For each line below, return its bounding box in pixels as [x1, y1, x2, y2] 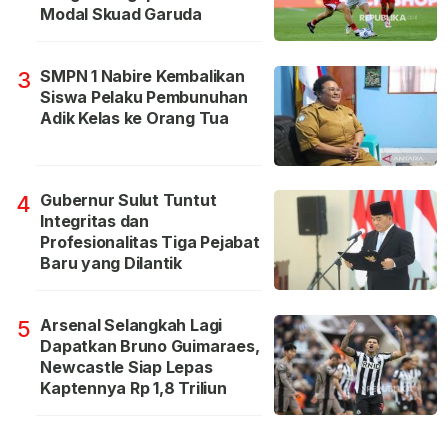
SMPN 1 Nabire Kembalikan [40, 65, 245, 86]
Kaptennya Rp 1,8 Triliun [40, 377, 227, 398]
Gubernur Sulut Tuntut [40, 189, 217, 210]
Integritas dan [40, 210, 149, 231]
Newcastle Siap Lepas [40, 356, 213, 377]
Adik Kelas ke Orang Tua [40, 107, 229, 128]
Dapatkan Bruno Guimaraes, [40, 335, 260, 356]
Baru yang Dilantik [40, 252, 183, 273]
